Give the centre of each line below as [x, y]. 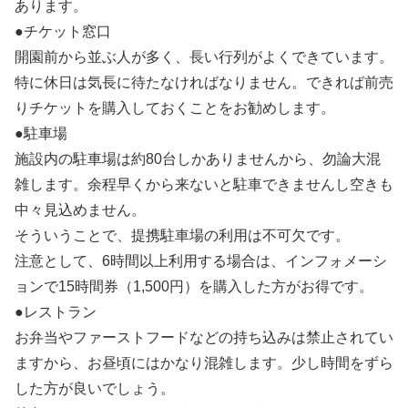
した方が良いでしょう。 [95, 389]
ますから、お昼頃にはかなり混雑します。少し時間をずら [204, 363]
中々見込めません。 [80, 210]
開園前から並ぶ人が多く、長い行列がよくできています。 [204, 57]
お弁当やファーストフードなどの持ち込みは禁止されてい [204, 338]
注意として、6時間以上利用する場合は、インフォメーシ [201, 261]
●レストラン [56, 312]
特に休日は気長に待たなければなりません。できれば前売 [204, 83]
